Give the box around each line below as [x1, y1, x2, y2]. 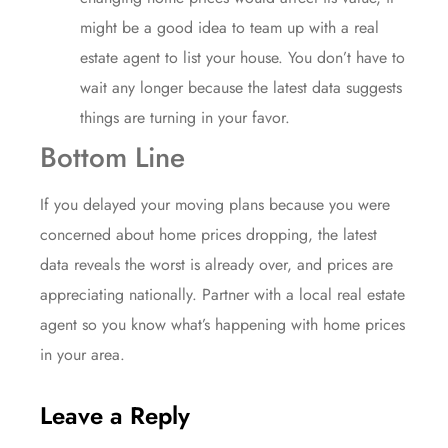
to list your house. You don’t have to [160, 45, 405, 69]
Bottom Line [40, 136, 185, 178]
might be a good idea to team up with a [80, 15, 354, 39]
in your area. [40, 342, 125, 366]
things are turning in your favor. [80, 105, 290, 129]
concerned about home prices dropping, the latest [40, 222, 377, 246]
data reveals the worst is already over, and [40, 252, 327, 276]
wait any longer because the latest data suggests [80, 75, 402, 99]
